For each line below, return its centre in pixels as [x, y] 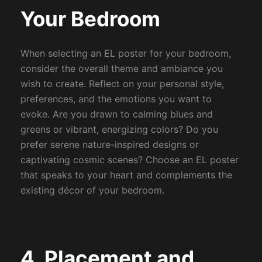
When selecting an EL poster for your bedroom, [125, 54]
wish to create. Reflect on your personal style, [122, 84]
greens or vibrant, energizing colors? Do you [119, 130]
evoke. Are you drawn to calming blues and [116, 114]
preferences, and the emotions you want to [116, 99]
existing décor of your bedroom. [92, 190]
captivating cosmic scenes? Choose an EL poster [129, 160]
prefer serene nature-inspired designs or [109, 145]
